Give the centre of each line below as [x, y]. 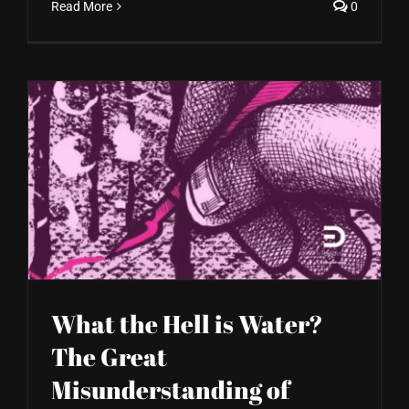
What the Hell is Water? [187, 324]
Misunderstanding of [170, 390]
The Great [109, 357]
